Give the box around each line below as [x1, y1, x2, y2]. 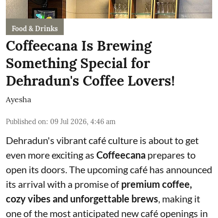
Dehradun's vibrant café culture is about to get [6, 134, 199, 146]
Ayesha [6, 94, 31, 104]
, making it [158, 192, 200, 204]
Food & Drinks [12, 24, 58, 33]
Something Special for [6, 54, 150, 72]
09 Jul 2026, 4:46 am [50, 117, 116, 126]
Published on [6, 117, 46, 126]
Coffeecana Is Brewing [6, 36, 152, 54]
